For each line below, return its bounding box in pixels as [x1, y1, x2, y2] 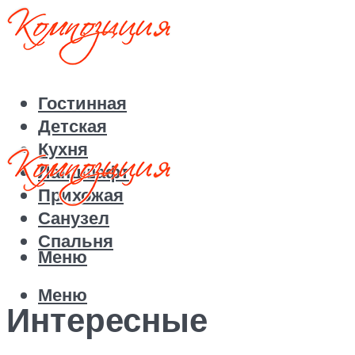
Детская [38, 114, 107, 138]
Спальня [38, 229, 113, 253]
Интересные [6, 298, 208, 340]
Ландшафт [38, 160, 129, 184]
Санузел [38, 206, 109, 230]
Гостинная [38, 91, 127, 115]
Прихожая [38, 183, 124, 207]
